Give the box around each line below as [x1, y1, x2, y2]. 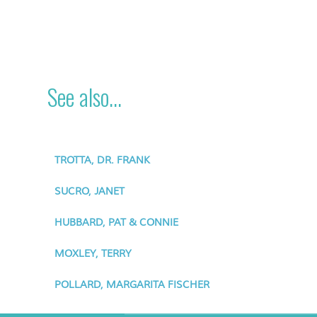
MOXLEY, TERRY [54, 247, 132, 260]
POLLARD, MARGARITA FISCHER [54, 278, 210, 292]
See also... [47, 79, 122, 113]
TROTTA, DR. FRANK [54, 154, 151, 167]
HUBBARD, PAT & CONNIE [54, 216, 179, 229]
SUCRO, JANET [54, 185, 125, 198]
